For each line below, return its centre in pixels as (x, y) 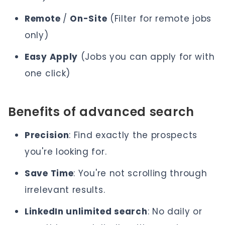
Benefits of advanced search (101, 112)
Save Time (49, 173)
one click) (47, 73)
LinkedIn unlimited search (86, 211)
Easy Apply (51, 57)
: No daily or (175, 211)
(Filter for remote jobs (159, 19)
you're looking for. (66, 152)
